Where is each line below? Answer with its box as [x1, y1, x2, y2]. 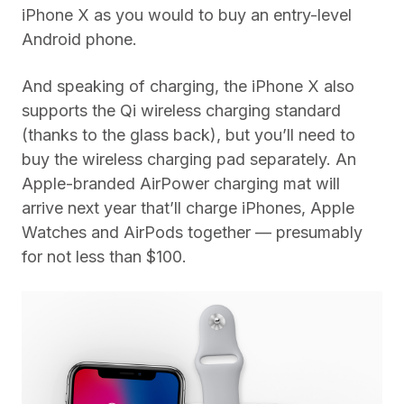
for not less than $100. [22, 246, 187, 266]
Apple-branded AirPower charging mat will [22, 173, 340, 193]
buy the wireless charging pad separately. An [22, 149, 356, 169]
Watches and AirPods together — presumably [22, 222, 363, 242]
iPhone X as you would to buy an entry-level [22, 5, 352, 24]
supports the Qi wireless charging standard [22, 100, 341, 120]
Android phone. [22, 29, 137, 49]
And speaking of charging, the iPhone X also [22, 76, 354, 96]
